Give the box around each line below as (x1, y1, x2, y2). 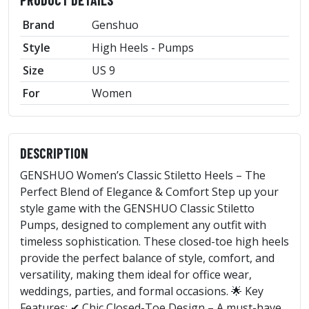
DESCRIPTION (20, 144, 88, 161)
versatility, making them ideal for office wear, (20, 266, 252, 282)
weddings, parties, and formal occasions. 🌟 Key (20, 283, 263, 299)
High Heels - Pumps (92, 39, 194, 55)
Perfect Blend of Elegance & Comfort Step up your (20, 183, 279, 199)
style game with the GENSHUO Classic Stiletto (20, 200, 255, 216)
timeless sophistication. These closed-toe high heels (20, 233, 289, 249)
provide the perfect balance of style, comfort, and (20, 250, 275, 266)
